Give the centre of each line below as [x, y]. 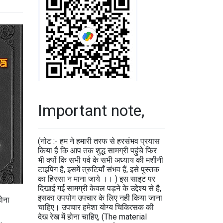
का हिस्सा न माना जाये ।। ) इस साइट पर [97, 179]
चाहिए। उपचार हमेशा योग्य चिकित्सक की [96, 207]
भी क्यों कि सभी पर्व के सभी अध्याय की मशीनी [101, 160]
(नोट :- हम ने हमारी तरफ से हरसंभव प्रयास [99, 141]
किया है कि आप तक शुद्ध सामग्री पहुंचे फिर [97, 151]
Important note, [91, 111]
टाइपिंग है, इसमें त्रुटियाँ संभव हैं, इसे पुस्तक [99, 169]
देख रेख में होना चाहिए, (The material [92, 217]
